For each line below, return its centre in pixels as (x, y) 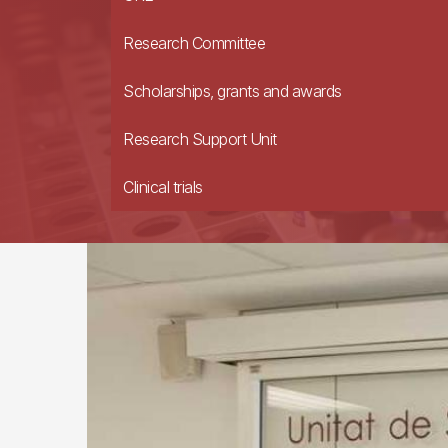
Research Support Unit (200, 139)
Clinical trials (163, 187)
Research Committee (194, 43)
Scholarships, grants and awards (232, 91)
